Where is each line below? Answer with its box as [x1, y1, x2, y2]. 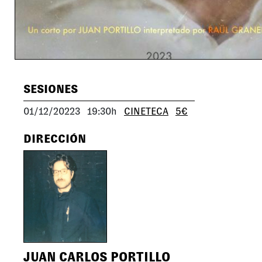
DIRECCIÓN [23, 132, 86, 145]
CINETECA [124, 105, 168, 117]
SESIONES [23, 82, 78, 95]
